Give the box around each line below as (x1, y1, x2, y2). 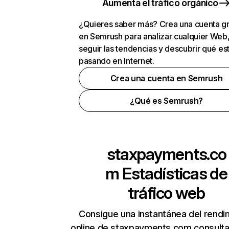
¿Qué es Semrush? (130, 96, 203, 106)
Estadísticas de (119, 164, 227, 184)
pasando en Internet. (79, 56, 154, 66)
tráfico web (128, 183, 205, 203)
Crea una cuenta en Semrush (110, 73, 223, 83)
